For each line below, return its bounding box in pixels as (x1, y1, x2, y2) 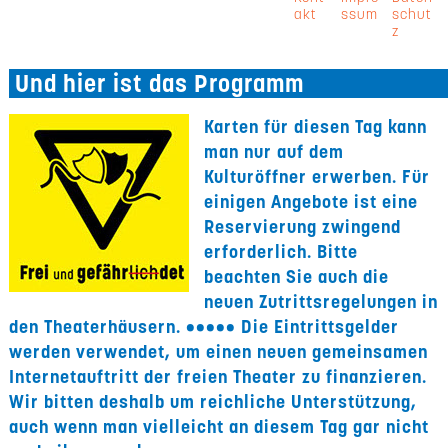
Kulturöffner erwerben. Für (204, 165, 431, 188)
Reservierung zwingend (204, 215, 402, 238)
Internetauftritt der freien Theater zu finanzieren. (9, 365, 428, 388)
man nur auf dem (204, 140, 345, 163)
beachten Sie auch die (204, 265, 390, 288)
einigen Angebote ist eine (204, 190, 419, 213)
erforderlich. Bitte (204, 240, 359, 263)
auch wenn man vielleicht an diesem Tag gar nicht (9, 415, 430, 438)
